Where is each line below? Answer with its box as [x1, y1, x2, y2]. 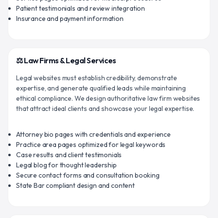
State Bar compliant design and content [16, 181, 135, 190]
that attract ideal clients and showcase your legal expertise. [16, 104, 195, 113]
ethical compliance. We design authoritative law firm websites [16, 93, 200, 103]
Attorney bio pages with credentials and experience [16, 129, 171, 139]
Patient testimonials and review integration [16, 3, 145, 13]
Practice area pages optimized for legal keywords [16, 140, 166, 149]
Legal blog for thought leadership [16, 160, 117, 169]
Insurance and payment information [16, 14, 124, 23]
